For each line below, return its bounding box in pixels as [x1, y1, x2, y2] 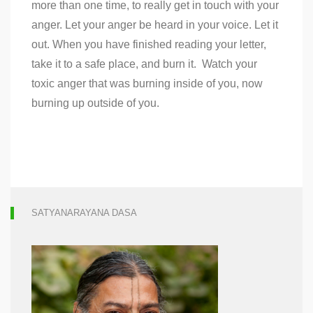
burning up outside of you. [31, 96, 159, 109]
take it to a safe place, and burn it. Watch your [31, 57, 257, 70]
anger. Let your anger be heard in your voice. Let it [31, 18, 278, 31]
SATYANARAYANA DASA [31, 207, 137, 218]
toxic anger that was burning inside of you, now [31, 77, 263, 89]
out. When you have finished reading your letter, [31, 38, 266, 50]
